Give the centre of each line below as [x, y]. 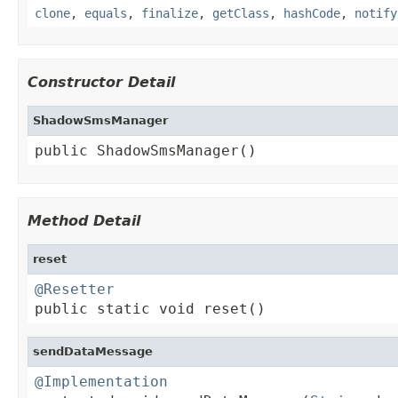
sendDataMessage [93, 351]
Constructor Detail [101, 82]
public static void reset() [150, 308]
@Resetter [75, 289]
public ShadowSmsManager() [146, 150]
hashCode [312, 13]
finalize [170, 13]
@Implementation [101, 381]
